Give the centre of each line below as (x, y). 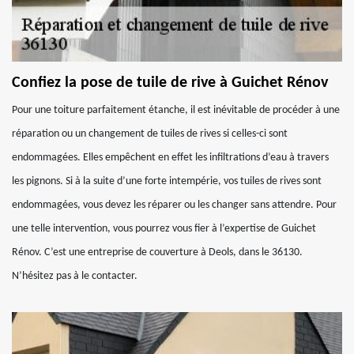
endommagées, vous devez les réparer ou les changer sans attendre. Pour (174, 205)
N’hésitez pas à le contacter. (75, 276)
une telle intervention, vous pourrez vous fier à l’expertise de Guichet (164, 229)
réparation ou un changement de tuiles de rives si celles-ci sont (150, 134)
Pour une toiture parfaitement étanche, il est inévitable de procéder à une (176, 110)
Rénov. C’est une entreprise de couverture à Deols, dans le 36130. (157, 252)
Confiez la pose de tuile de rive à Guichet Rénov (170, 83)
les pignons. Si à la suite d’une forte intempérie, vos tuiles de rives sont (167, 181)
